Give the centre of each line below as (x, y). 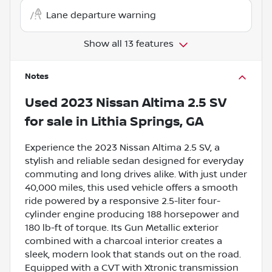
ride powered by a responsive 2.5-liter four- (123, 201)
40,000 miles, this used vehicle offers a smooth (131, 187)
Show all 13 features (129, 43)
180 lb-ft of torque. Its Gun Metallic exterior (122, 227)
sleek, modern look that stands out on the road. (133, 254)
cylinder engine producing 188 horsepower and (132, 214)
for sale (49, 121)
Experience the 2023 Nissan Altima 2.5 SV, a (122, 147)
